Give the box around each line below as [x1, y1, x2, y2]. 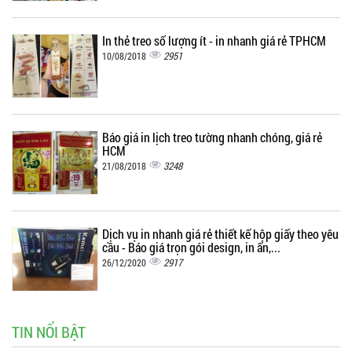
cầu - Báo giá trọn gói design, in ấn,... [102, 239, 280, 256]
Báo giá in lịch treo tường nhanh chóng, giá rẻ [102, 129, 322, 146]
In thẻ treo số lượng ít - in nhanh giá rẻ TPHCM [102, 32, 326, 49]
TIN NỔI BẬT [12, 321, 86, 343]
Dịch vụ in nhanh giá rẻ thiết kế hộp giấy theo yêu [102, 225, 339, 243]
